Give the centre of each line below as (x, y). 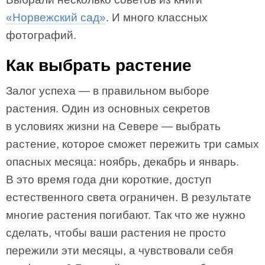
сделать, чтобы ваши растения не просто (116, 233)
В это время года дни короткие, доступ (109, 180)
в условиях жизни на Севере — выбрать (113, 126)
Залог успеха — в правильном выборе (108, 91)
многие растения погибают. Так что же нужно (126, 215)
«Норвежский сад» (56, 17)
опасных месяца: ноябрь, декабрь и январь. (122, 162)
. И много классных (157, 17)
